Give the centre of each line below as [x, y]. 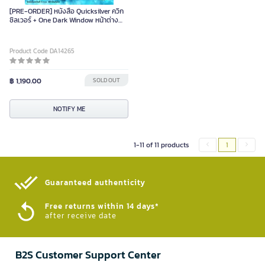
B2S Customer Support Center [88, 255]
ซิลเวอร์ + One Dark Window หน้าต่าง [64, 20]
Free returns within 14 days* [102, 206]
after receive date [81, 216]
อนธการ [21, 29]
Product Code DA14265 [42, 51]
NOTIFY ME [69, 109]
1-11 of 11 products [161, 145]
